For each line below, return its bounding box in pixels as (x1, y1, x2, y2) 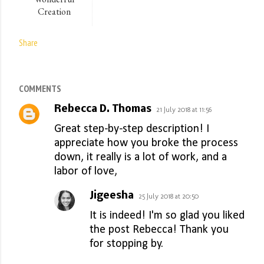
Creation (38, 5, 71, 18)
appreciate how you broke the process (54, 137, 238, 150)
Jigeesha (90, 190, 134, 202)
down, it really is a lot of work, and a (54, 151, 227, 164)
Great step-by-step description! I (54, 123, 209, 136)
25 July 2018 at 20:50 (138, 192, 199, 201)
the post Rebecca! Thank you (90, 224, 229, 236)
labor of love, (54, 166, 117, 178)
